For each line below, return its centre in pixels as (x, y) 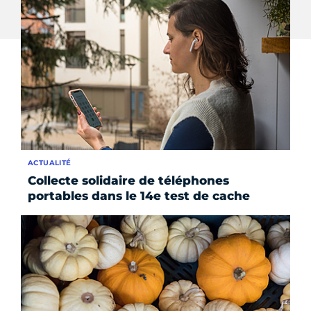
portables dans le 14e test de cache (139, 196)
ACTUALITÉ (50, 163)
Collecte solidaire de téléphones (128, 181)
